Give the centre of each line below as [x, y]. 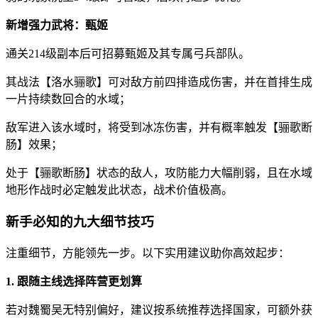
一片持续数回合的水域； [68, 99]
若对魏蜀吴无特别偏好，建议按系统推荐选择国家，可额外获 [159, 309]
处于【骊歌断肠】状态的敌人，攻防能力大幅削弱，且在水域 [159, 173]
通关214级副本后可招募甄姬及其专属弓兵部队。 [128, 54]
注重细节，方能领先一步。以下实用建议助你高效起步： [148, 253]
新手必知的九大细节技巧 [80, 221]
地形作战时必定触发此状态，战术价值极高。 [119, 190]
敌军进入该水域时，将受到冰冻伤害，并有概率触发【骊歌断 [159, 128]
